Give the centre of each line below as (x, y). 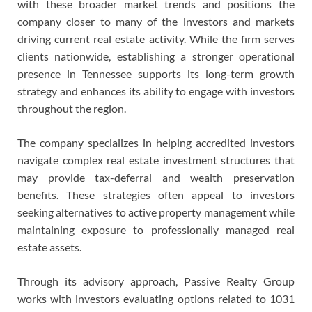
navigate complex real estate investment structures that (156, 160)
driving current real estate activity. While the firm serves (156, 39)
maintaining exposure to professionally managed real (156, 230)
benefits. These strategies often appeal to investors (156, 195)
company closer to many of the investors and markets (156, 22)
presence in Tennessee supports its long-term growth (156, 74)
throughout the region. (72, 109)
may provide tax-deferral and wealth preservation (156, 178)
